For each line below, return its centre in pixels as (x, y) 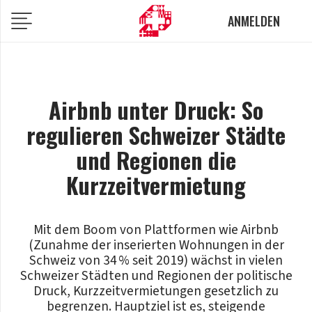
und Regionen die (156, 160)
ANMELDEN (253, 21)
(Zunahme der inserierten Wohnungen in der (156, 245)
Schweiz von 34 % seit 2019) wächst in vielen (156, 261)
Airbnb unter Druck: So (156, 110)
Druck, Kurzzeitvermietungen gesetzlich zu (156, 291)
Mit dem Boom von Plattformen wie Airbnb (156, 230)
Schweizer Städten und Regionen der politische (156, 276)
